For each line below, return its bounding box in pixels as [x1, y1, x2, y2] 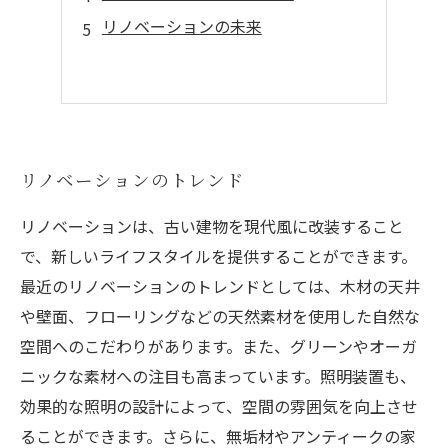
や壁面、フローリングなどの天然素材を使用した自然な [20, 304, 420, 328]
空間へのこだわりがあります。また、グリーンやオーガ [20, 334, 417, 358]
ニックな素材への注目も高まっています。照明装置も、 [20, 364, 416, 388]
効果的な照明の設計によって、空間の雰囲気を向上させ [20, 394, 418, 418]
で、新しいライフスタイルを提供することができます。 [20, 244, 417, 268]
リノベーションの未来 [101, 14, 262, 38]
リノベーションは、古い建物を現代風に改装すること [20, 214, 404, 238]
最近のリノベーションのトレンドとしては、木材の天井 [20, 274, 420, 298]
